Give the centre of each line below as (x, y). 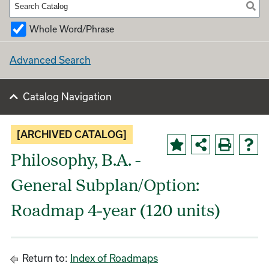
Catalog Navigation (67, 96)
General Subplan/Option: (105, 187)
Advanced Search (50, 59)
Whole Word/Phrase (72, 29)
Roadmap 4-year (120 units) (116, 212)
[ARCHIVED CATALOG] (72, 134)
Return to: (45, 258)
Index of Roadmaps (114, 258)
